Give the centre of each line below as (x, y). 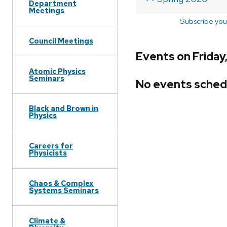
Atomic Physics (57, 71)
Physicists (48, 153)
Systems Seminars (64, 190)
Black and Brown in (64, 108)
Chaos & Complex (61, 183)
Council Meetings (61, 41)
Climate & (47, 220)
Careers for (51, 146)
